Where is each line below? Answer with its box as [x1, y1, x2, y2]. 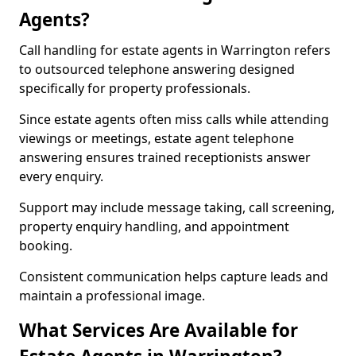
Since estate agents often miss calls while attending [19, 110, 329, 128]
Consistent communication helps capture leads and [19, 268, 328, 285]
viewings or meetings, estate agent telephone [19, 130, 294, 147]
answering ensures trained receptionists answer [19, 149, 311, 166]
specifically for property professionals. [19, 79, 250, 97]
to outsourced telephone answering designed [19, 60, 295, 78]
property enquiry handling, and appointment [19, 218, 289, 235]
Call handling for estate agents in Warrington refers [19, 41, 331, 59]
